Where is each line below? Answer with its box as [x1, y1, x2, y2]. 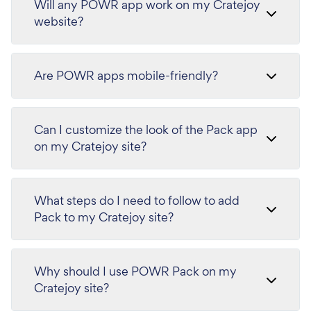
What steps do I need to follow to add [34, 192, 239, 209]
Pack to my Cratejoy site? [34, 209, 174, 226]
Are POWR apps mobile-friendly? [34, 67, 218, 84]
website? [34, 13, 83, 30]
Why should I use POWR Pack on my [34, 263, 237, 280]
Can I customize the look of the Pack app [34, 121, 258, 138]
